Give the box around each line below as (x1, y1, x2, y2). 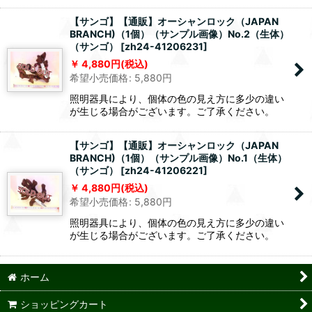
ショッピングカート (20, 298, 109, 311)
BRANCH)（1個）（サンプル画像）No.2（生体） (70, 28, 289, 40)
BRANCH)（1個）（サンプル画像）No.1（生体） (70, 152, 287, 164)
